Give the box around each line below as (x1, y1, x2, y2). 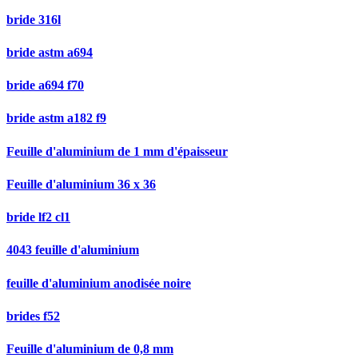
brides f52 (6, 309, 60, 324)
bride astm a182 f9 (6, 111, 106, 125)
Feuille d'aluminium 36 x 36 (6, 177, 156, 191)
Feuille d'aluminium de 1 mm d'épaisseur (6, 144, 228, 158)
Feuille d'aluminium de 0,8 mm (6, 342, 173, 356)
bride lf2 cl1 (6, 210, 70, 225)
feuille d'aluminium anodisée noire (6, 276, 191, 290)
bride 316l (6, 12, 61, 26)
